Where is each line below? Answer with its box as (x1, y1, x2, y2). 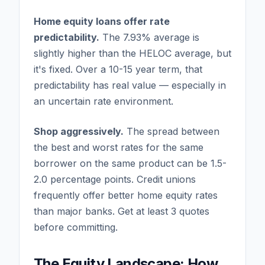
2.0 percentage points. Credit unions (34, 173, 196, 185)
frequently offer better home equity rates (34, 189, 218, 201)
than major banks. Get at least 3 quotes (34, 205, 209, 217)
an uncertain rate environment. (34, 95, 173, 107)
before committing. (34, 221, 118, 233)
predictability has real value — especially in (34, 79, 226, 91)
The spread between (124, 125, 219, 137)
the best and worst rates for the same (34, 141, 203, 153)
